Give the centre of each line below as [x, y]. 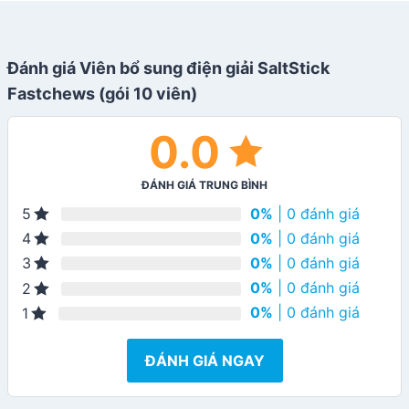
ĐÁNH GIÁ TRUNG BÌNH [204, 185]
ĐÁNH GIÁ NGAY [204, 360]
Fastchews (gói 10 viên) [102, 94]
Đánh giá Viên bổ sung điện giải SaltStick [168, 68]
